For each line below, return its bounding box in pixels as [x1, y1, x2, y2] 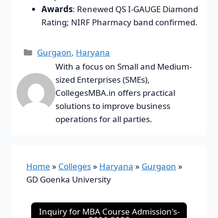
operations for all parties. [55, 113, 152, 125]
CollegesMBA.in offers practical [55, 87, 175, 98]
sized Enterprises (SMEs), [55, 73, 150, 85]
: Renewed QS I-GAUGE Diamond [73, 3, 198, 15]
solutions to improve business [55, 100, 170, 111]
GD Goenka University [26, 173, 111, 185]
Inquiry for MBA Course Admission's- [38, 205, 180, 217]
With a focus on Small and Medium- [55, 60, 192, 72]
